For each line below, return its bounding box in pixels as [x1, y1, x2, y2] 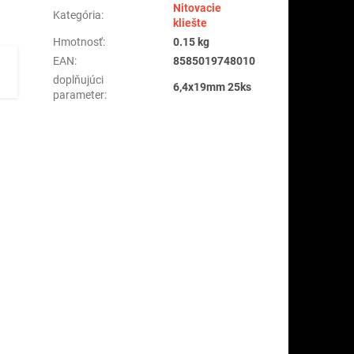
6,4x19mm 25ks [173, 80, 252, 93]
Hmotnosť [53, 35, 104, 48]
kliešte [173, 16, 208, 29]
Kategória [53, 8, 102, 21]
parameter [53, 88, 105, 101]
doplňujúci [53, 73, 104, 86]
